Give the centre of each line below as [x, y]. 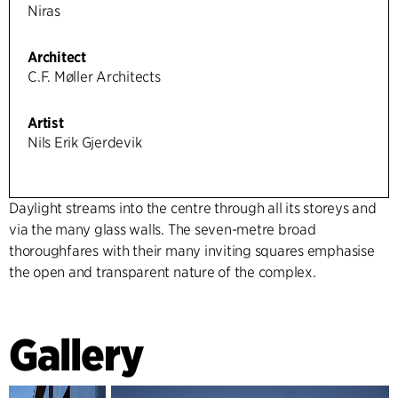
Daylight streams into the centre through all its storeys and [193, 209]
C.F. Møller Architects [94, 77]
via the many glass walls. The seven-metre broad [163, 230]
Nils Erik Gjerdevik [85, 143]
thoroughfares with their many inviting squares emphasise [192, 251]
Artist [46, 123]
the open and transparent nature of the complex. [163, 273]
